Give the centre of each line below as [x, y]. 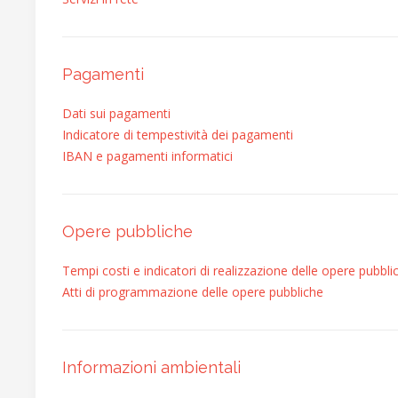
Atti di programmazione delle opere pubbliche [193, 292]
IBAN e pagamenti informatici [147, 156]
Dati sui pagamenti [116, 113]
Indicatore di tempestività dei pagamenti [178, 135]
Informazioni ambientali [151, 367]
